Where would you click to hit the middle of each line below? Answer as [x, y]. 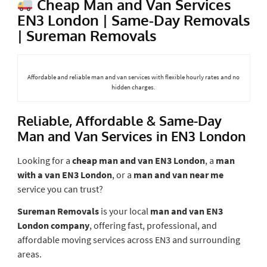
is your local [124, 211]
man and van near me [178, 174]
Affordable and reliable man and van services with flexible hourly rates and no [133, 77]
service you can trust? [60, 189]
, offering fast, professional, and [153, 225]
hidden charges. [133, 87]
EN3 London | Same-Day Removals [133, 20]
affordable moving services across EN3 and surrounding [128, 239]
